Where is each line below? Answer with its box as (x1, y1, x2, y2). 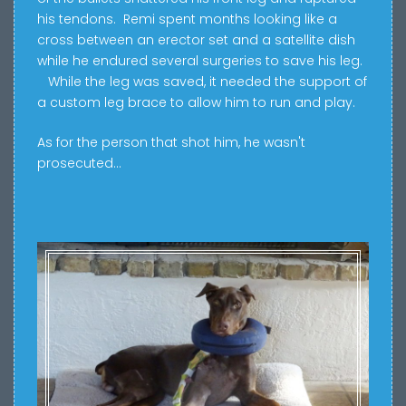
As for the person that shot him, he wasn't (37, 132, 305, 151)
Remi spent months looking (116, 9, 304, 28)
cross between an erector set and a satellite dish (37, 30, 355, 49)
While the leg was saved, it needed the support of (37, 72, 367, 91)
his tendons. (37, 9, 116, 28)
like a (304, 9, 337, 28)
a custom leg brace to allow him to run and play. (37, 92, 355, 111)
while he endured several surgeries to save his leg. (37, 51, 362, 70)
